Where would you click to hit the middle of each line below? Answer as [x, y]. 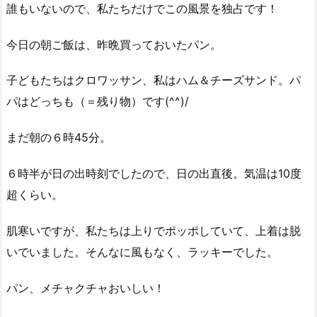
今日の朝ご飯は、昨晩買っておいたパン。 [114, 44]
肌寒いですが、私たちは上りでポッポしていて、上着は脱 [154, 230]
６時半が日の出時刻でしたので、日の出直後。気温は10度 [154, 173]
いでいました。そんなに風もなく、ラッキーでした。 [142, 252]
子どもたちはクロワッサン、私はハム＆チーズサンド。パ [154, 80]
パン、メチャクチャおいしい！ [86, 288]
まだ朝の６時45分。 [59, 138]
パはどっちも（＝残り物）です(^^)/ [98, 102]
